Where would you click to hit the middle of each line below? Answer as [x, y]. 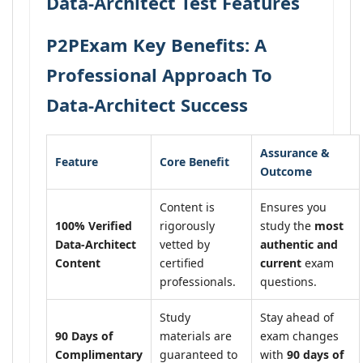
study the [287, 226]
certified [182, 263]
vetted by [185, 244]
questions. [288, 282]
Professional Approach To [159, 75]
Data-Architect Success [147, 105]
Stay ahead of [297, 317]
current [281, 263]
